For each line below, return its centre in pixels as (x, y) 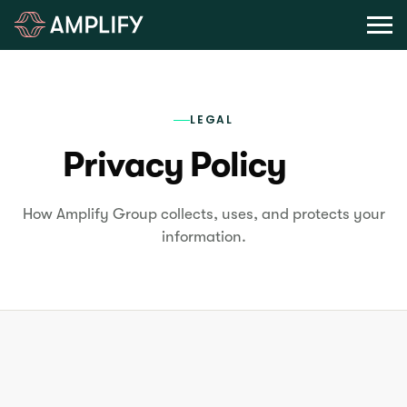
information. (203, 237)
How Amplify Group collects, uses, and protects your (203, 214)
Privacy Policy (174, 165)
